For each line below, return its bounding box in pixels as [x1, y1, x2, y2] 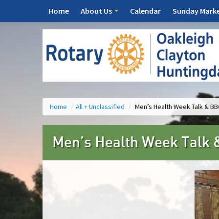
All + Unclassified [76, 102, 126, 111]
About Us [81, 6, 113, 16]
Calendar [130, 6, 161, 16]
